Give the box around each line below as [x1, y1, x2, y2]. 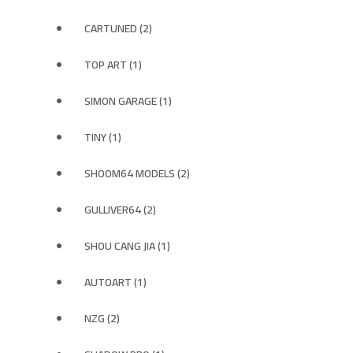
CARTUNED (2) [84, 18, 152, 39]
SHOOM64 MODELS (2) [84, 163, 190, 184]
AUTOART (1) [84, 272, 147, 292]
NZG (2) [84, 308, 120, 329]
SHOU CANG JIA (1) [84, 236, 170, 256]
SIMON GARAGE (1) [84, 91, 172, 111]
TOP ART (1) [84, 54, 142, 75]
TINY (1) [84, 127, 121, 147]
